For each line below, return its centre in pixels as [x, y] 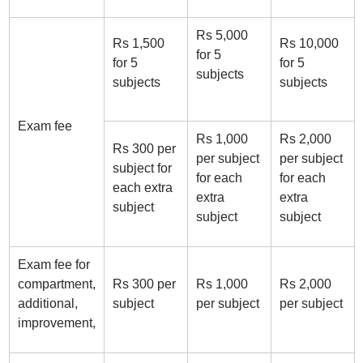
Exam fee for [53, 265]
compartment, [56, 284]
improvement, [56, 323]
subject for [142, 168]
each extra [142, 188]
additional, [47, 303]
